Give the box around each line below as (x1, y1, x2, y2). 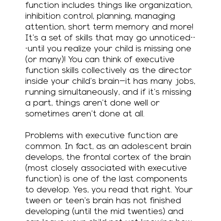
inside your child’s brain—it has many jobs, (25, 77, 196, 86)
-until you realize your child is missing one (25, 44, 192, 53)
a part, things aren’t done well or (25, 99, 160, 108)
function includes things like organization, (25, 1, 193, 10)
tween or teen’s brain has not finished (25, 196, 182, 205)
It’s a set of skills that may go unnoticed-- (25, 34, 196, 42)
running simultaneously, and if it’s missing (25, 88, 192, 97)
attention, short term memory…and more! (25, 23, 194, 32)
